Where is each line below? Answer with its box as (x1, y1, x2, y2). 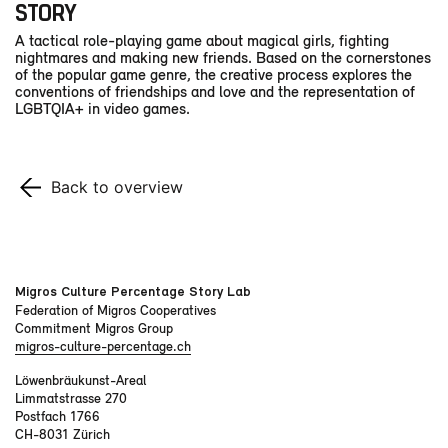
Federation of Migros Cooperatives (15, 301, 216, 318)
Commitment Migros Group (15, 319, 173, 336)
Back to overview (51, 177, 183, 198)
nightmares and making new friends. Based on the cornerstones (15, 47, 431, 66)
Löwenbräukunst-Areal (15, 371, 146, 388)
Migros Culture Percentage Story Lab (15, 282, 251, 300)
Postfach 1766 (15, 407, 100, 424)
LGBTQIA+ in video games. (15, 98, 190, 117)
